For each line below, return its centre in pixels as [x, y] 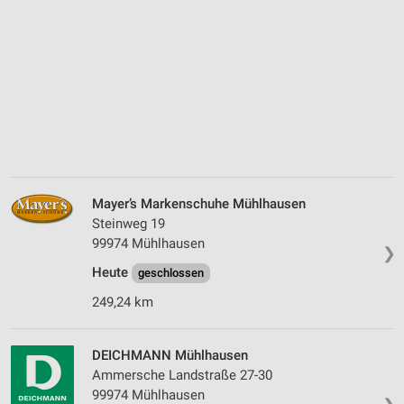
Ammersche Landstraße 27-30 [182, 376]
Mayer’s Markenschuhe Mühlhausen [199, 204]
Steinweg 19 [129, 224]
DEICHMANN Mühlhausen [170, 356]
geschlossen [171, 273]
